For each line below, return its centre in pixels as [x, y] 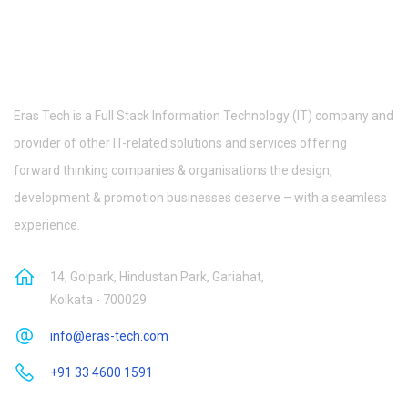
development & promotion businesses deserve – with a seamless [200, 198]
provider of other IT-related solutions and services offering [180, 143]
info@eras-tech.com [109, 336]
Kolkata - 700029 [98, 300]
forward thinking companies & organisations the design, [173, 170]
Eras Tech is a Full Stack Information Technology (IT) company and [204, 116]
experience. [47, 225]
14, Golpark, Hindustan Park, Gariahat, [157, 277]
